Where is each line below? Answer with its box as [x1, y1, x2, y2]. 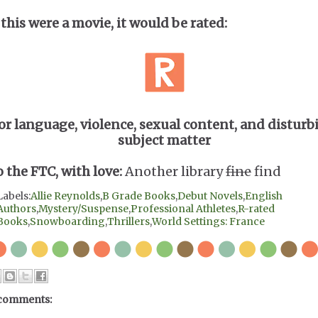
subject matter [118, 132, 211, 148]
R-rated [238, 202, 275, 215]
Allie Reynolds [31, 190, 100, 202]
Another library [122, 163, 226, 180]
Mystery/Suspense [38, 202, 128, 215]
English [245, 190, 283, 202]
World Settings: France [152, 215, 265, 228]
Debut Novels [177, 190, 243, 202]
